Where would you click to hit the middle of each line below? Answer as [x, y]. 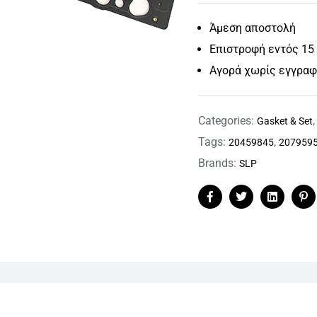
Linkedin [293, 207]
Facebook [234, 207]
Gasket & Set [285, 121]
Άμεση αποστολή [253, 28]
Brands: [219, 163]
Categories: [228, 120]
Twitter [258, 207]
